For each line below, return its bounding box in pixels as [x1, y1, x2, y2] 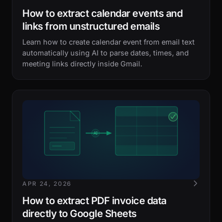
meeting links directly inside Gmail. [22, 59, 142, 68]
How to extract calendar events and [22, 7, 182, 19]
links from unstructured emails [22, 20, 160, 32]
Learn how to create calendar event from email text [22, 38, 195, 46]
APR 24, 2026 [22, 180, 72, 187]
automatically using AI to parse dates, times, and [22, 49, 189, 57]
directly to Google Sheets [22, 208, 137, 220]
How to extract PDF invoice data [22, 195, 166, 207]
